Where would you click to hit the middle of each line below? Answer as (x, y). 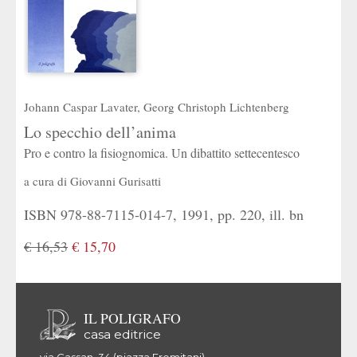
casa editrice (122, 334)
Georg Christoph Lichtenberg (216, 107)
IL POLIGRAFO (132, 318)
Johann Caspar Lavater (80, 107)
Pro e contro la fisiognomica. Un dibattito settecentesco (162, 153)
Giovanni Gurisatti (116, 181)
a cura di (47, 181)
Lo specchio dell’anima (100, 132)
